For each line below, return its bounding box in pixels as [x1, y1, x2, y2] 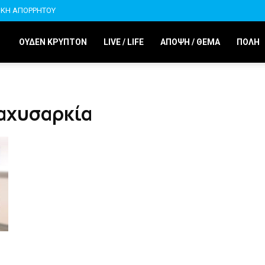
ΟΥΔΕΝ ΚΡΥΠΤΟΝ [19, 37, 87, 47]
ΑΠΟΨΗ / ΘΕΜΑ [160, 37, 220, 47]
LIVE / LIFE [104, 37, 144, 47]
